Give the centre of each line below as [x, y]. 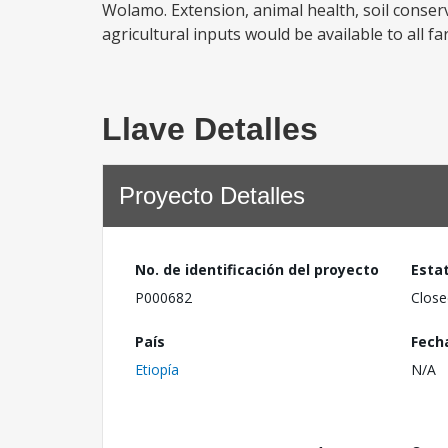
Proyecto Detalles [212, 195]
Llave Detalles [210, 129]
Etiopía [157, 369]
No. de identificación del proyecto [257, 269]
